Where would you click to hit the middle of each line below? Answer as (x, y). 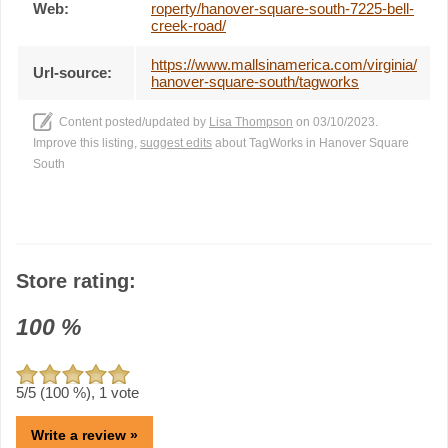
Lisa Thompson (251, 121)
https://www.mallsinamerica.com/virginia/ (284, 64)
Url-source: (72, 72)
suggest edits (176, 142)
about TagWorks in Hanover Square (310, 142)
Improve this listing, (86, 142)
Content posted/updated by (134, 121)
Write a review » (84, 434)
